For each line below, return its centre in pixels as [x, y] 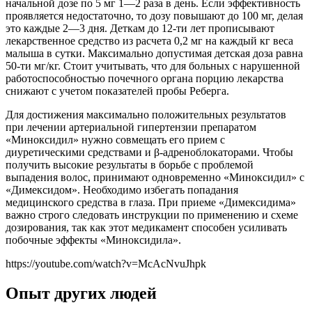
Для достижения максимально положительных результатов [146, 115]
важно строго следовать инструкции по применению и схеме [152, 215]
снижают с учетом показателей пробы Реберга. [117, 91]
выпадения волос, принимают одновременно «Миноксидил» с [155, 178]
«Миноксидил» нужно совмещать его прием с [115, 140]
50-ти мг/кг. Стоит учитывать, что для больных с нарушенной [153, 66]
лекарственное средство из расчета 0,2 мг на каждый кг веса [149, 41]
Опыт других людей [81, 294]
